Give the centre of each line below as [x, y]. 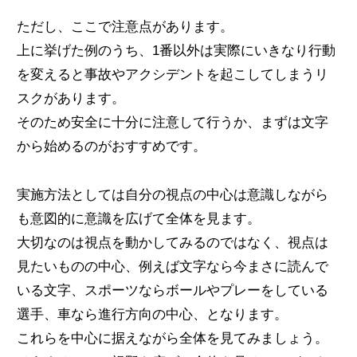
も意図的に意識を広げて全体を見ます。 [138, 218]
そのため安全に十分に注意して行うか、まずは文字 [172, 122]
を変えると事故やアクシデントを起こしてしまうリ [172, 74]
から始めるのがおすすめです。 [111, 146]
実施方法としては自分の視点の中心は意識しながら [172, 194]
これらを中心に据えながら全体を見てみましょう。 [172, 338]
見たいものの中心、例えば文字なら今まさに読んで [172, 266]
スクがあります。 [71, 98]
